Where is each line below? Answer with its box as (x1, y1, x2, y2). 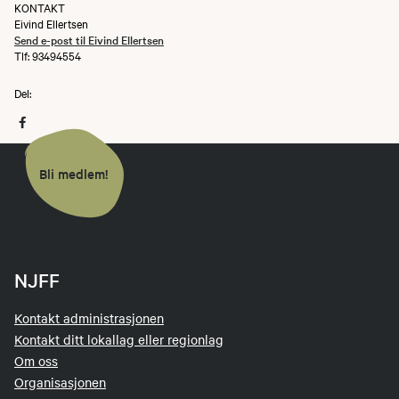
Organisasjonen (14, 373, 106, 391)
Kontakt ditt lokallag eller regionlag (14, 330, 224, 348)
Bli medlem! (39, 163, 108, 183)
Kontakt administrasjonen (14, 309, 164, 327)
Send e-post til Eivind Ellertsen (14, 30, 164, 47)
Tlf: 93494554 (14, 46, 81, 63)
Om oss (14, 352, 58, 370)
